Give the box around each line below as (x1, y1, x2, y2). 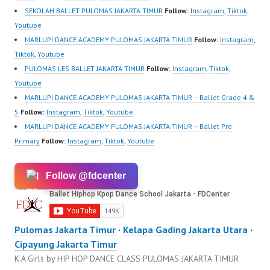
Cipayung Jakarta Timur (14, 238, 117, 250)
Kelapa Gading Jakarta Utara (123, 224, 248, 236)
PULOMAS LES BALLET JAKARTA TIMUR (25, 64, 145, 73)
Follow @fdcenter (46, 171, 126, 181)
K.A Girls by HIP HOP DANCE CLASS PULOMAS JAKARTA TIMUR (14, 253, 239, 264)
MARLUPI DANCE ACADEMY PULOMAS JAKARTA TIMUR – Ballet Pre (25, 122, 232, 131)
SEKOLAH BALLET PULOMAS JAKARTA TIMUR (25, 6, 163, 15)
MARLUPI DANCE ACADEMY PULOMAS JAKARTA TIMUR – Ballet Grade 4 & (25, 93, 255, 102)
